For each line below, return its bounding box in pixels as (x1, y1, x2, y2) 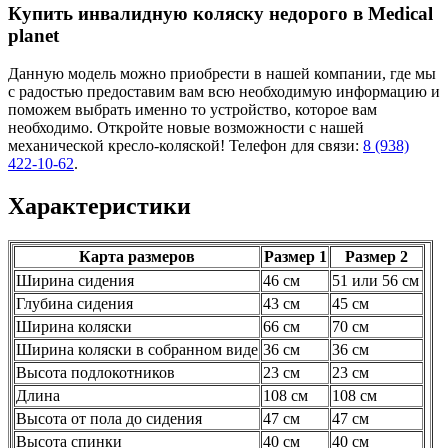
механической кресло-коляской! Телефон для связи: (8, 137, 363, 155)
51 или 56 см (332, 272, 419, 290)
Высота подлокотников (16, 364, 175, 382)
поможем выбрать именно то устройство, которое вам (8, 101, 377, 119)
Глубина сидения (16, 295, 133, 313)
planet (8, 24, 59, 46)
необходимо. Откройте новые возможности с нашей (8, 119, 364, 137)
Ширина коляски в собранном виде (16, 341, 258, 359)
